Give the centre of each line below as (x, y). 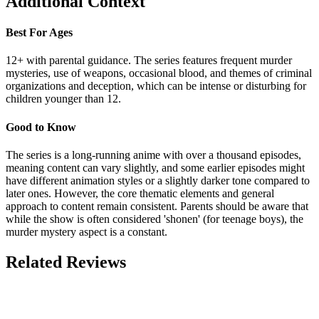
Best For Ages (39, 33)
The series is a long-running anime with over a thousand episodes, (153, 155)
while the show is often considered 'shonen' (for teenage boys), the (155, 219)
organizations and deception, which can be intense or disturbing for (156, 86)
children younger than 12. (63, 99)
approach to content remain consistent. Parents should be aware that (157, 206)
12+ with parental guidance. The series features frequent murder (149, 61)
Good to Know (41, 127)
